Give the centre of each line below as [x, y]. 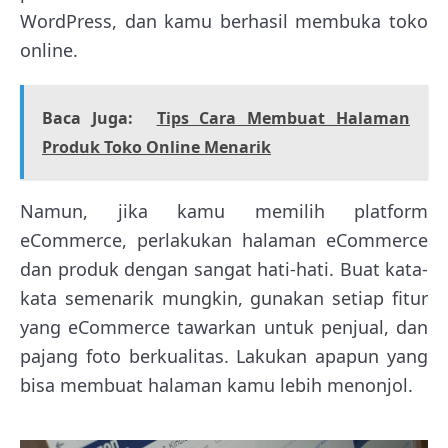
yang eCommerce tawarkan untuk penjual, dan [224, 326]
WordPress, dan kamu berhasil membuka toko [224, 20]
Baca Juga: [87, 117]
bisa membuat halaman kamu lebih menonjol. [216, 384]
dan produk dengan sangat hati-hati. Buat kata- [224, 268]
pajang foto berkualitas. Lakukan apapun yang [224, 355]
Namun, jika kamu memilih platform [224, 210]
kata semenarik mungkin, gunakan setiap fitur [224, 297]
